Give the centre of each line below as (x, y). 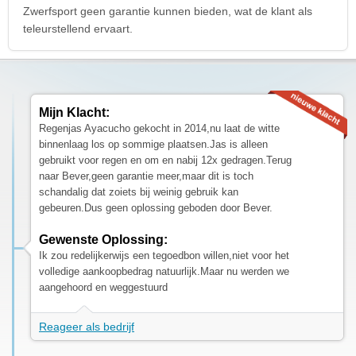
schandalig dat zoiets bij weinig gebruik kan (139, 192)
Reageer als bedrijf (87, 326)
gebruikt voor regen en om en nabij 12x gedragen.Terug (165, 160)
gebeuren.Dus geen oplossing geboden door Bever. (156, 207)
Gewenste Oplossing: (103, 239)
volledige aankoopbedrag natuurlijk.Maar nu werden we (164, 271)
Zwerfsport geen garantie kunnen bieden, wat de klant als (168, 11)
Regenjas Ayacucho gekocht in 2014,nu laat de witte (159, 128)
